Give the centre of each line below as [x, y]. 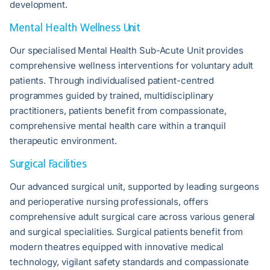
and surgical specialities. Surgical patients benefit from [127, 232]
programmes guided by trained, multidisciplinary [112, 96]
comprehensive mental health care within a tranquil [118, 126]
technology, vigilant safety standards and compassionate [129, 262]
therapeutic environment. [63, 141]
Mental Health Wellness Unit [75, 28]
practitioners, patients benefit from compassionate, [118, 111]
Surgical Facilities [49, 164]
